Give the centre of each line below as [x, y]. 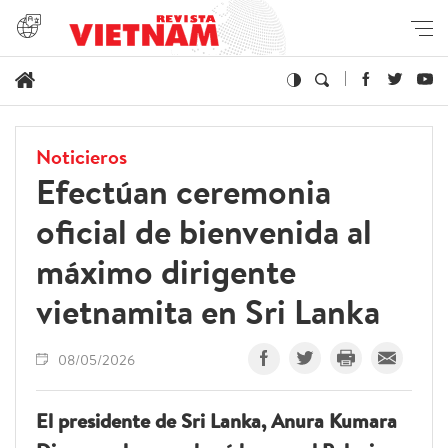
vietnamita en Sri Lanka [208, 312]
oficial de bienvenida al [204, 232]
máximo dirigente [166, 272]
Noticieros [81, 157]
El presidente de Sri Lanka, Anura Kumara [216, 421]
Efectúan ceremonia [183, 192]
